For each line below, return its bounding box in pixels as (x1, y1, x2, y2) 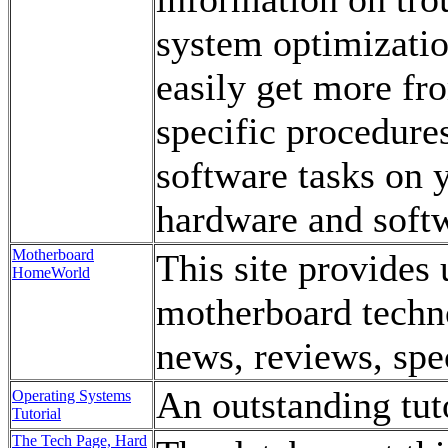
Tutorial (12, 405, 61, 422)
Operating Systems (12, 387, 131, 404)
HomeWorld (12, 264, 90, 281)
